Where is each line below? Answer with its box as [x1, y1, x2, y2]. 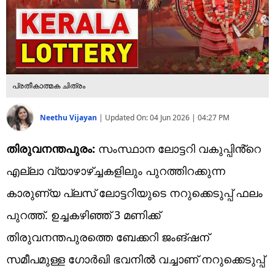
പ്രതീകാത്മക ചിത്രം [12, 80, 85, 91]
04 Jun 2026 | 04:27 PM [150, 112, 230, 123]
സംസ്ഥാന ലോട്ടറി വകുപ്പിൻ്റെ [95, 141, 261, 156]
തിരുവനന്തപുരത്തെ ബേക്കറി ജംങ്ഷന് [6, 229, 209, 244]
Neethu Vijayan [40, 112, 99, 123]
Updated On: [105, 112, 150, 123]
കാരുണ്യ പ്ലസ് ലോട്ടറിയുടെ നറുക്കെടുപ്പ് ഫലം [6, 185, 263, 200]
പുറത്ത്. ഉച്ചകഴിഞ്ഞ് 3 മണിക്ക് [6, 207, 160, 222]
